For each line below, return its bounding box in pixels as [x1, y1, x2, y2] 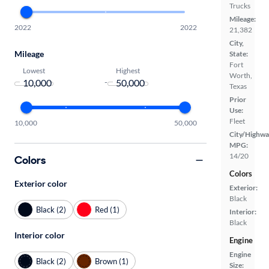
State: [229, 49, 248, 58]
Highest [115, 65, 140, 74]
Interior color [14, 230, 65, 240]
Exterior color [14, 178, 67, 189]
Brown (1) [95, 256, 128, 266]
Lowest [23, 65, 46, 74]
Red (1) [95, 204, 119, 214]
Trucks [229, 1, 250, 10]
